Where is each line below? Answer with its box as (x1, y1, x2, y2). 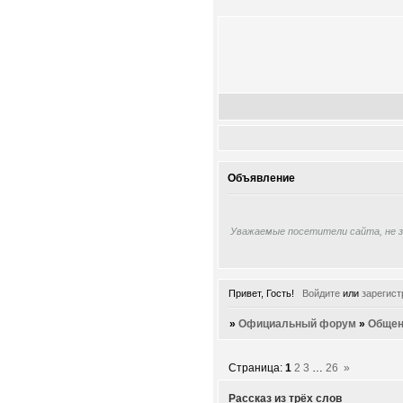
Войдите (301, 287, 340, 299)
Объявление (228, 172, 295, 185)
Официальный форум (238, 317, 357, 330)
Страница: (228, 362, 286, 375)
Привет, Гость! (228, 287, 294, 299)
